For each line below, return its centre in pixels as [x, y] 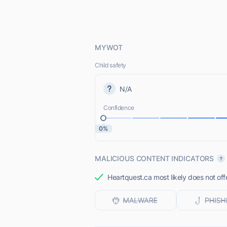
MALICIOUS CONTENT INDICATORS [155, 158]
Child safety [110, 65]
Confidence [119, 108]
